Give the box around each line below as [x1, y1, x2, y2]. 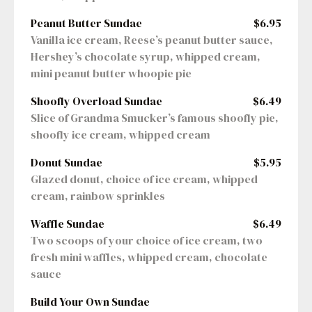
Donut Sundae [31, 155, 102, 171]
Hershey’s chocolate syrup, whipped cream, [31, 49, 260, 65]
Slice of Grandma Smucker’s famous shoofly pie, [31, 110, 279, 126]
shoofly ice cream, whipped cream [31, 127, 210, 143]
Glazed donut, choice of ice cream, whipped [31, 171, 258, 187]
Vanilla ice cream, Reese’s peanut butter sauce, [31, 32, 273, 48]
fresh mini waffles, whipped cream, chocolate [31, 249, 267, 265]
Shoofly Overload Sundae [31, 93, 162, 109]
